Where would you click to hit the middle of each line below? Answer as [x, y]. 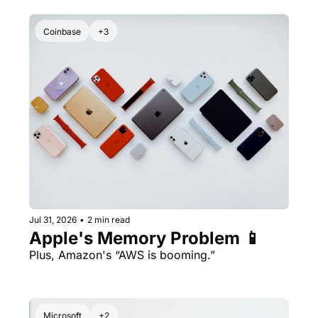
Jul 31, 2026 [53, 219]
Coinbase [62, 32]
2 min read [109, 219]
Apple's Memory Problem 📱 [145, 238]
